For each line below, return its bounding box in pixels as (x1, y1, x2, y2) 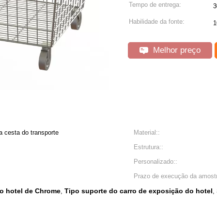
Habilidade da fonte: (129, 18, 185, 25)
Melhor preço (151, 46, 201, 55)
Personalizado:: (134, 158, 177, 165)
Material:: (134, 129, 160, 136)
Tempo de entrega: (129, 1, 181, 8)
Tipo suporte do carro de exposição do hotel (64, 187, 213, 195)
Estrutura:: (134, 143, 163, 151)
